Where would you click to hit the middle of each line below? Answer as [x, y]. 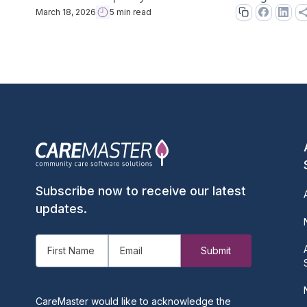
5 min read [131, 12]
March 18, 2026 [66, 12]
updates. [61, 208]
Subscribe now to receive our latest [141, 191]
